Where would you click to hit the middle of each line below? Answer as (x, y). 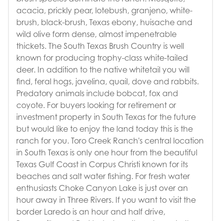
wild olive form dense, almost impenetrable (96, 34)
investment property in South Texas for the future (106, 117)
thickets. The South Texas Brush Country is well (100, 46)
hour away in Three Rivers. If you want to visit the (106, 200)
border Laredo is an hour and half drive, (91, 211)
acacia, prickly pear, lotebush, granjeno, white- (104, 10)
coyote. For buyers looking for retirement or (96, 105)
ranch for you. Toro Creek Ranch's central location (110, 140)
